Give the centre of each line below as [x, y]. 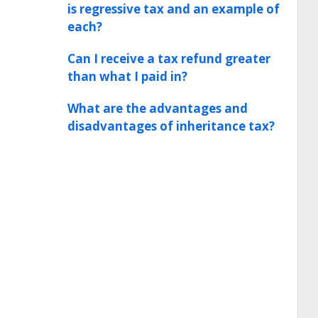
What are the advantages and [158, 108]
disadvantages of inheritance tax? [171, 126]
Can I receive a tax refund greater [169, 59]
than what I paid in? [127, 76]
